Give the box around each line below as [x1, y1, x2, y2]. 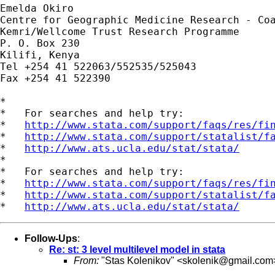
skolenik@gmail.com [182, 255, 273, 266]
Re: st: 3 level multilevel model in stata [49, 244, 225, 255]
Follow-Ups [25, 233, 77, 244]
